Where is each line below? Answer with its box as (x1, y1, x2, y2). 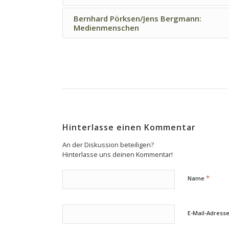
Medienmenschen (74, 22, 139, 33)
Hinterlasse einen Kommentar (62, 121, 196, 133)
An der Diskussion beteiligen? (62, 140, 154, 149)
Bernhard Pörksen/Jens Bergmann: (74, 13, 201, 24)
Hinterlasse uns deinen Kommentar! (62, 149, 173, 159)
